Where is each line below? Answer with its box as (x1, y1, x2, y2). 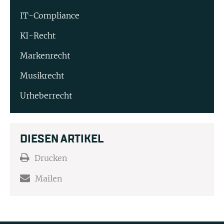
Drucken (34, 152, 67, 163)
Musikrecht (20, 70, 64, 80)
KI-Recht (20, 30, 56, 40)
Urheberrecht (20, 90, 72, 100)
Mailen (35, 173, 62, 183)
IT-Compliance (20, 10, 79, 20)
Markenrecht (20, 50, 70, 60)
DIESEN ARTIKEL (20, 131, 103, 146)
